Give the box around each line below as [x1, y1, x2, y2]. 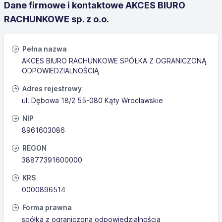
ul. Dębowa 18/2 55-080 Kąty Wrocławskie [22, 96, 163, 105]
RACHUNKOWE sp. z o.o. [4, 14, 109, 24]
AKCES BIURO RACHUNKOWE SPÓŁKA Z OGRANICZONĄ [22, 56, 207, 65]
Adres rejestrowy [21, 84, 82, 93]
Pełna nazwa [21, 45, 67, 53]
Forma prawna [21, 203, 72, 212]
